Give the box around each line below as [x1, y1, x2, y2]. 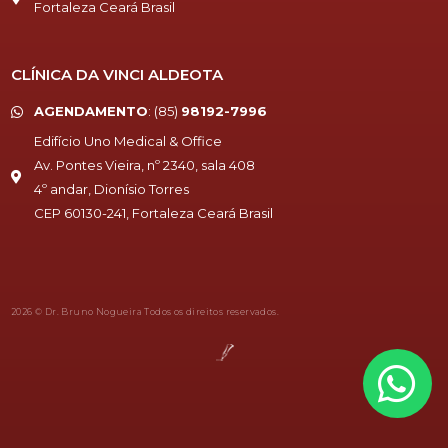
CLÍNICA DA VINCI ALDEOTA [11, 65, 223, 85]
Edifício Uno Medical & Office [33, 133, 222, 150]
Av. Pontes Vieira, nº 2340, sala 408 [33, 157, 255, 174]
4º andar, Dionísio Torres [33, 181, 189, 198]
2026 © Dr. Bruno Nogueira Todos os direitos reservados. [11, 306, 279, 318]
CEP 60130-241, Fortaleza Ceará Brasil [33, 205, 273, 222]
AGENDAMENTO [33, 103, 148, 120]
